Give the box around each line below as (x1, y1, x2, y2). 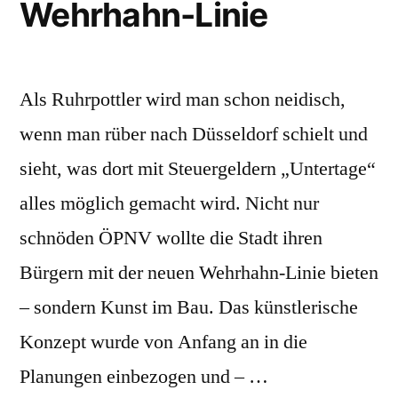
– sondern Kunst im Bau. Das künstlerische (20, 295, 358, 321)
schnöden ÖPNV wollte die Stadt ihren (20, 226, 322, 251)
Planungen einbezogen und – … (20, 364, 268, 390)
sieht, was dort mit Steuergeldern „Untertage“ (20, 156, 376, 182)
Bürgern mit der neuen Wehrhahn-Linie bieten (20, 260, 378, 286)
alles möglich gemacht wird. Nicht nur (20, 191, 319, 217)
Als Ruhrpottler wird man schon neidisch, (20, 87, 346, 113)
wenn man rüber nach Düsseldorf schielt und (20, 122, 368, 147)
